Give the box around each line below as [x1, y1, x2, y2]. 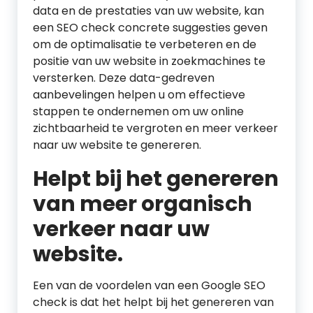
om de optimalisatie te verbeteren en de [33, 36, 256, 52]
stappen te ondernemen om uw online [33, 103, 244, 119]
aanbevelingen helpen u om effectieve [33, 87, 245, 103]
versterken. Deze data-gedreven [33, 70, 214, 86]
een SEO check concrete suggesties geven [33, 20, 268, 36]
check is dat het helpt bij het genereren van [33, 294, 274, 310]
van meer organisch [33, 189, 252, 219]
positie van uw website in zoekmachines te [33, 53, 265, 69]
